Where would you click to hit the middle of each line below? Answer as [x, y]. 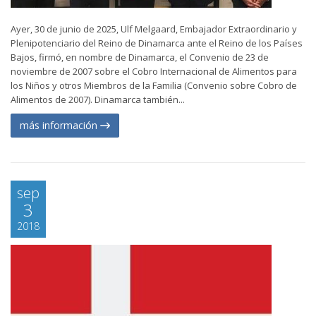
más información [60, 125]
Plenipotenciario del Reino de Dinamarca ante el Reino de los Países [157, 43]
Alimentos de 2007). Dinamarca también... [98, 99]
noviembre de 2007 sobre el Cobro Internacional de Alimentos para [154, 71]
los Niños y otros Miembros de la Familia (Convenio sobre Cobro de [154, 85]
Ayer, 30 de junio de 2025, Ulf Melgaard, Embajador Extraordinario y [154, 29]
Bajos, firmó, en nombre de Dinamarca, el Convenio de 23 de [140, 57]
